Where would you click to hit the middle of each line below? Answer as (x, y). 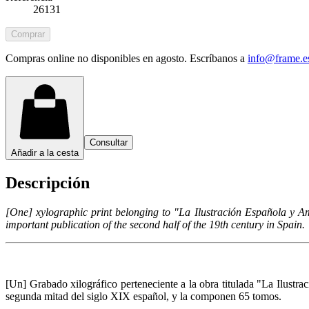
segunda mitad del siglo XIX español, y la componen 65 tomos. (143, 296)
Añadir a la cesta (45, 152)
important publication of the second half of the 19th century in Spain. (155, 224)
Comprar (28, 34)
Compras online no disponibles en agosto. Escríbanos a (125, 58)
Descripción (48, 182)
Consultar (109, 142)
